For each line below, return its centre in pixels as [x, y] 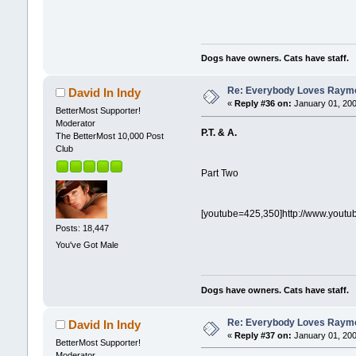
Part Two [220, 174]
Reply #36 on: [263, 104]
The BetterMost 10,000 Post [109, 136]
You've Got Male [87, 245]
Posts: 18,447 [82, 228]
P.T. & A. [219, 133]
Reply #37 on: [263, 335]
